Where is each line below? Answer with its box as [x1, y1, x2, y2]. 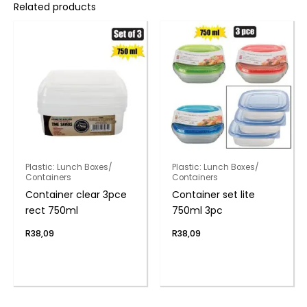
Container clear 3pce [25, 187, 127, 201]
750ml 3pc [171, 203, 223, 217]
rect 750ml [25, 203, 78, 217]
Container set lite [171, 187, 255, 201]
